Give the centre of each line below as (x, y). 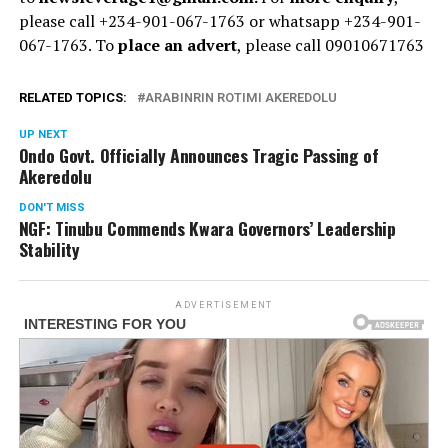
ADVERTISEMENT (224, 304)
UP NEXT (42, 134)
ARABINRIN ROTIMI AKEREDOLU (240, 97)
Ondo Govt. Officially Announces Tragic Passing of (198, 154)
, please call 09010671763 (330, 44)
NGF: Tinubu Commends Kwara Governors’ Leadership (207, 227)
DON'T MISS (51, 207)
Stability (49, 248)
